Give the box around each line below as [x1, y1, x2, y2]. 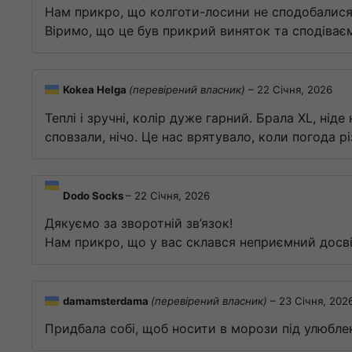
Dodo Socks [63, 189, 126, 202]
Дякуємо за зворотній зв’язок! [45, 215, 233, 231]
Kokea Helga [63, 83, 129, 97]
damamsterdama [63, 295, 151, 307]
